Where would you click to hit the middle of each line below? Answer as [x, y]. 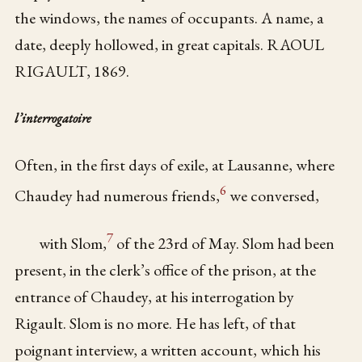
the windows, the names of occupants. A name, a [169, 17]
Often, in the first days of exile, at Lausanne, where [175, 164]
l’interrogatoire [53, 118]
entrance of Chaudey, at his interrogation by [155, 297]
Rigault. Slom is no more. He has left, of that [156, 324]
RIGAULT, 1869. [72, 71]
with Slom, [73, 244]
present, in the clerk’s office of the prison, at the [166, 270]
